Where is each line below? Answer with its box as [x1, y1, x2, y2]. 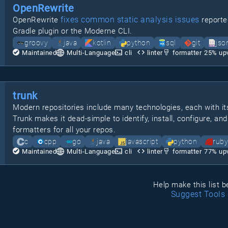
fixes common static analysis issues [61, 15, 199, 24]
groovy [24, 39, 48, 47]
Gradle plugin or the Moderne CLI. [13, 26, 132, 36]
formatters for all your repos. [13, 125, 116, 134]
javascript [126, 137, 158, 146]
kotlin [93, 39, 111, 47]
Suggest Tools [170, 189, 225, 199]
